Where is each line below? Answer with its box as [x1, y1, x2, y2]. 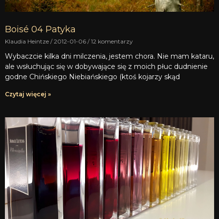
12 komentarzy [89, 38, 133, 45]
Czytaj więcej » [5, 90, 51, 98]
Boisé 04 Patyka [5, 24, 76, 35]
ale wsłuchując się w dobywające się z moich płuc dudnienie [5, 62, 208, 71]
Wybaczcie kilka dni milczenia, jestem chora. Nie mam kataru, [5, 52, 214, 61]
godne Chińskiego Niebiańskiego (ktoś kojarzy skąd [5, 72, 180, 82]
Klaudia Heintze [5, 38, 50, 45]
